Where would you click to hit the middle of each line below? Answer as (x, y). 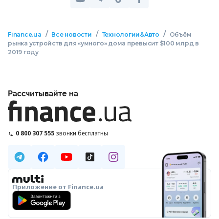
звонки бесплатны (82, 133)
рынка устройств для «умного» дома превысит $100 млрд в (104, 43)
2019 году (23, 52)
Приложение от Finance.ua (58, 187)
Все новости (72, 34)
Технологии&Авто (131, 34)
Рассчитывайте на (43, 94)
